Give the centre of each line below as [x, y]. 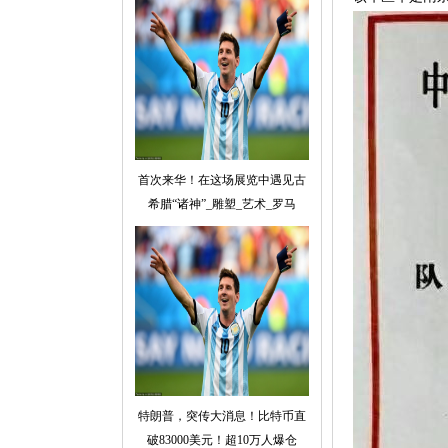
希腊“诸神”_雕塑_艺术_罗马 [222, 204]
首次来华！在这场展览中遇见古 [222, 180]
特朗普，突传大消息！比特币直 [222, 416]
